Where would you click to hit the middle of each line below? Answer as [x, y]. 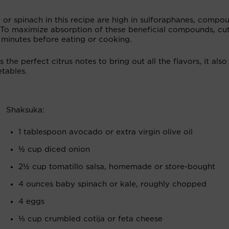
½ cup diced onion [54, 150]
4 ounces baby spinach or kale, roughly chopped [112, 184]
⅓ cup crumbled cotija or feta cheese [90, 219]
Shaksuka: [25, 110]
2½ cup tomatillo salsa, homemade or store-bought [117, 167]
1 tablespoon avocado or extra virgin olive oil [106, 132]
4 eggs [31, 202]
